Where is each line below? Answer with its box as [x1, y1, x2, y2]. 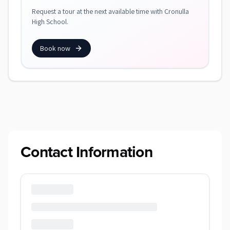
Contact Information [21, 141, 152, 163]
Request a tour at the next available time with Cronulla [32, 7, 189, 16]
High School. [32, 17, 68, 26]
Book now [40, 44, 70, 53]
